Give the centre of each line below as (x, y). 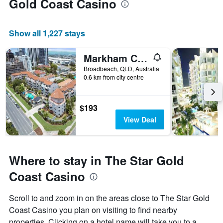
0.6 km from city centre (114, 77)
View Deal (140, 120)
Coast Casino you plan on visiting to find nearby (93, 210)
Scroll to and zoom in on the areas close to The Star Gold (109, 198)
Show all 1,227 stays (47, 33)
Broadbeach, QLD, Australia (121, 69)
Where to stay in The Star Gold (97, 161)
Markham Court (142, 58)
